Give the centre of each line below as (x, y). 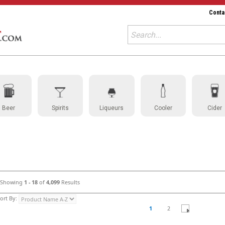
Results (71, 182)
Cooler (163, 108)
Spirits (60, 108)
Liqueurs (112, 108)
